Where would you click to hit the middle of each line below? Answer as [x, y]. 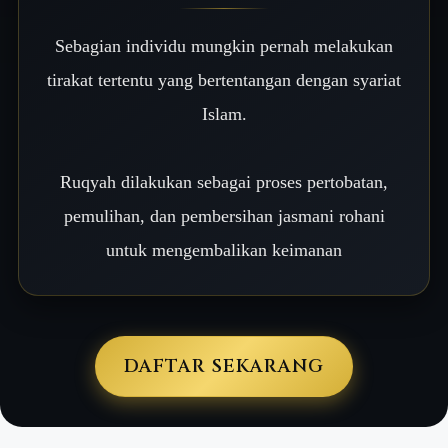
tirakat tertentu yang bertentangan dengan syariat [224, 80]
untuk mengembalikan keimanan [224, 250]
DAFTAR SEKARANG [224, 366]
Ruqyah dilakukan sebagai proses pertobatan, [224, 182]
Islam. [224, 114]
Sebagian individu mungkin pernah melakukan [224, 46]
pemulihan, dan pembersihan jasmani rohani [224, 216]
